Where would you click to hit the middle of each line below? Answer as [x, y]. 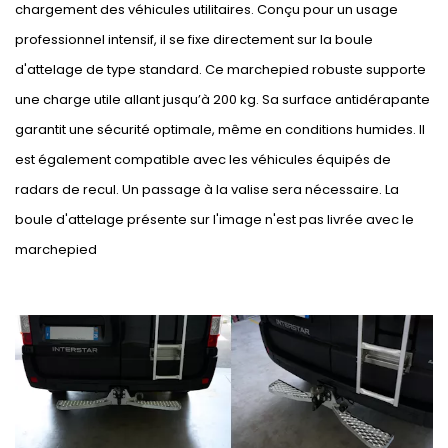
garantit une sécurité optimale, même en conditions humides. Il [220, 130]
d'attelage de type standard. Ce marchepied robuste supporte [220, 70]
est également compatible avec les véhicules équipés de [203, 160]
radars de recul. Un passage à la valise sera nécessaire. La [207, 190]
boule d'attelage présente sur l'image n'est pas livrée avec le [214, 220]
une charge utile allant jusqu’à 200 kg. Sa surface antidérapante [222, 100]
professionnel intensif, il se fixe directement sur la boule [194, 40]
